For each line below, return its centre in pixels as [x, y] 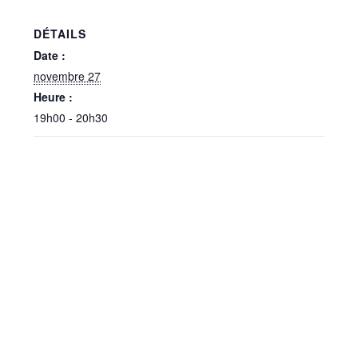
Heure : [54, 97]
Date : [50, 55]
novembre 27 [68, 76]
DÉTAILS [60, 34]
